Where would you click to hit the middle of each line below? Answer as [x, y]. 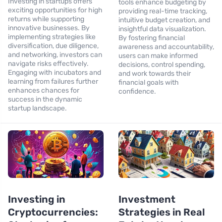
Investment [147, 199]
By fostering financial [152, 38]
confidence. [137, 91]
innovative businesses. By [49, 28]
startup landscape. [37, 108]
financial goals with [149, 82]
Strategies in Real [162, 212]
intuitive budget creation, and [164, 20]
